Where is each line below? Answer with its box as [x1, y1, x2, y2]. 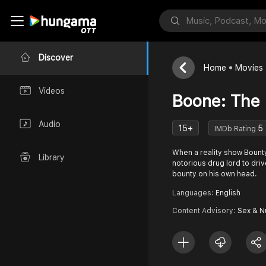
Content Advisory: [172, 207, 237, 215]
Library [39, 153, 65, 163]
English [216, 189, 240, 197]
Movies [235, 63, 263, 72]
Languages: [172, 189, 216, 197]
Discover [39, 53, 73, 63]
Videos [39, 86, 65, 96]
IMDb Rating [214, 124, 258, 133]
